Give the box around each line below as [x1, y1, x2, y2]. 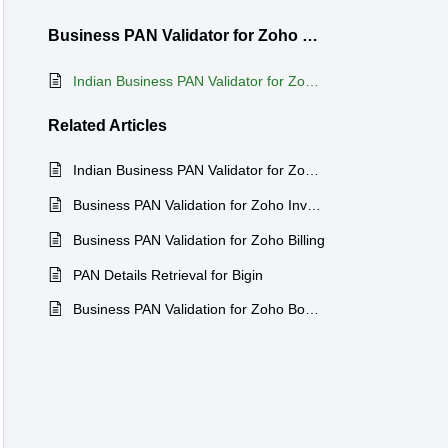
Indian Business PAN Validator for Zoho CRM [305, 162, 319, 179]
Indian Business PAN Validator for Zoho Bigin [305, 72, 319, 89]
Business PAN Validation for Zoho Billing [73, 231, 325, 248]
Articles [109, 116, 167, 134]
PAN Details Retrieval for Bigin [73, 266, 263, 283]
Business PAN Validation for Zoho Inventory [307, 197, 321, 214]
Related [48, 116, 109, 134]
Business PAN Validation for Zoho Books [305, 301, 319, 318]
